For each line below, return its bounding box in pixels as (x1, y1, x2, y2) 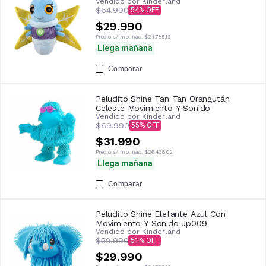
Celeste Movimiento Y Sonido (96, 103, 211, 113)
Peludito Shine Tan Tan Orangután (96, 94, 230, 104)
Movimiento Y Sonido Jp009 (96, 218, 207, 229)
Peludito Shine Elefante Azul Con (96, 209, 226, 219)
